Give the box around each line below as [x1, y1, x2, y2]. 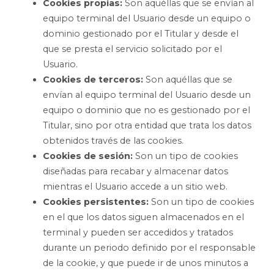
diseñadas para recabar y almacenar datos [43, 165, 228, 177]
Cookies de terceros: [43, 73, 143, 85]
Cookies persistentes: [43, 196, 149, 207]
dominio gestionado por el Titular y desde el [43, 28, 239, 39]
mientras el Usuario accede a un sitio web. [43, 180, 228, 192]
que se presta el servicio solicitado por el [43, 43, 222, 54]
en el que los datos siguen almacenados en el [43, 211, 244, 223]
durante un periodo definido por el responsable [43, 242, 256, 253]
